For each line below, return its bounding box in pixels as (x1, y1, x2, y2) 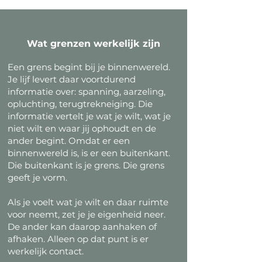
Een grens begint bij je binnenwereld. (8, 61, 170, 73)
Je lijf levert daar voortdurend (8, 74, 136, 85)
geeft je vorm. (8, 172, 67, 183)
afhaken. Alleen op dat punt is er (8, 233, 149, 244)
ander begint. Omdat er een (8, 135, 130, 146)
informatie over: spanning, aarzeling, (8, 86, 166, 97)
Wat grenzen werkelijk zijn (27, 38, 160, 49)
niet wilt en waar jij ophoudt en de (8, 123, 156, 134)
